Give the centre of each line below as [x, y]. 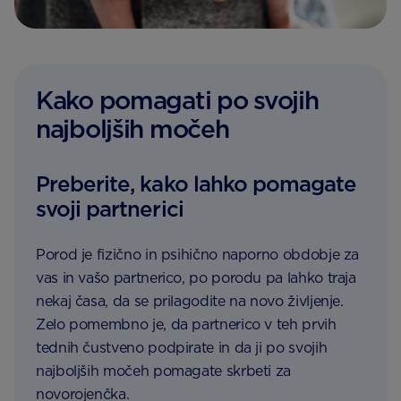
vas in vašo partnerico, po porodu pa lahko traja [196, 278]
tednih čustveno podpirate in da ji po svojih [182, 348]
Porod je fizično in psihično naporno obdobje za [198, 255]
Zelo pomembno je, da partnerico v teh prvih [186, 324]
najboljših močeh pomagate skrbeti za [164, 371]
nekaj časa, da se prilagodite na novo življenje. [190, 301]
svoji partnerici [110, 209]
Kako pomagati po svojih [177, 100]
